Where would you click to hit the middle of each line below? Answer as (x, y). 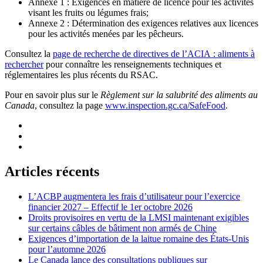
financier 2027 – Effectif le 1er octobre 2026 (110, 207)
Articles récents (52, 172)
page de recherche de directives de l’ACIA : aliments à (154, 54)
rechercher (24, 65)
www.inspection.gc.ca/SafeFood (165, 106)
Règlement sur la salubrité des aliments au (179, 95)
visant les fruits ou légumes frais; (88, 13)
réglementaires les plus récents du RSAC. (81, 75)
